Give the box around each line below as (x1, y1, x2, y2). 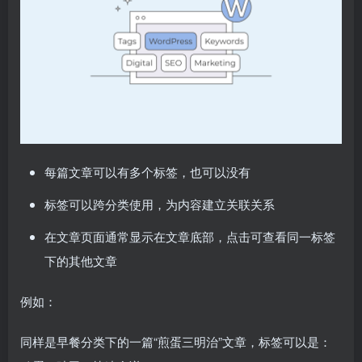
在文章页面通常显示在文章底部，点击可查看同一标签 (44, 227, 335, 245)
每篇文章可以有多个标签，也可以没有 (44, 162, 250, 180)
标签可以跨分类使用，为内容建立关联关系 (44, 195, 275, 213)
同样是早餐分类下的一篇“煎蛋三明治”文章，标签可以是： (20, 332, 331, 350)
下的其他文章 (44, 251, 117, 269)
